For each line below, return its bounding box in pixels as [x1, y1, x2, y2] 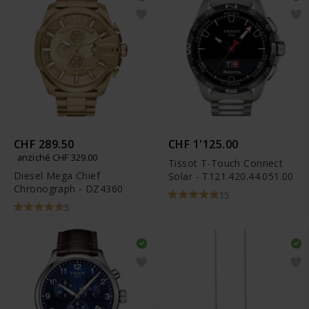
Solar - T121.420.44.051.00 [168, 169, 294, 183]
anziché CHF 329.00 [17, 150, 98, 163]
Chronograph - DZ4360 [14, 181, 123, 195]
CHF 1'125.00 [168, 136, 239, 152]
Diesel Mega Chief [14, 168, 101, 182]
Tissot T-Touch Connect [168, 156, 283, 170]
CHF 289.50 [14, 136, 74, 152]
